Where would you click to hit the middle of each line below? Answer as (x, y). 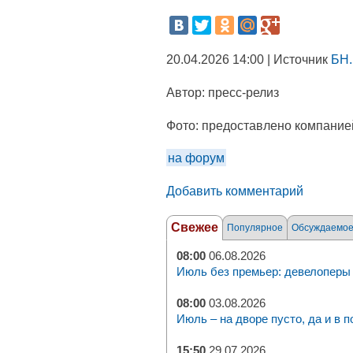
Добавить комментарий (235, 191)
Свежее (195, 227)
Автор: (187, 92)
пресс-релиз (243, 92)
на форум (196, 158)
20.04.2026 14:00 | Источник (249, 59)
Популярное (255, 228)
